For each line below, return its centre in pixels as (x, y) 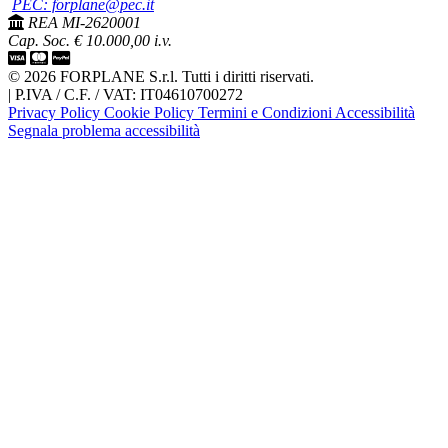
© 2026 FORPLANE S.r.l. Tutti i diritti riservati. (161, 77)
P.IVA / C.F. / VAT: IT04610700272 (129, 95)
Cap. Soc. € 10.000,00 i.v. (90, 41)
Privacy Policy (56, 113)
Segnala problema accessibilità (104, 131)
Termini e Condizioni (266, 113)
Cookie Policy (151, 113)
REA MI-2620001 (84, 23)
